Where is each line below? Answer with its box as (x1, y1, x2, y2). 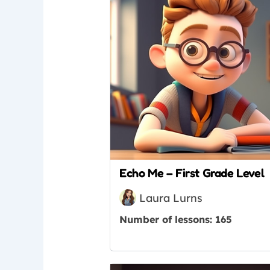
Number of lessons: (119, 213, 216, 226)
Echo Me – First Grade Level (119, 166, 265, 181)
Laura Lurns (139, 190, 203, 205)
